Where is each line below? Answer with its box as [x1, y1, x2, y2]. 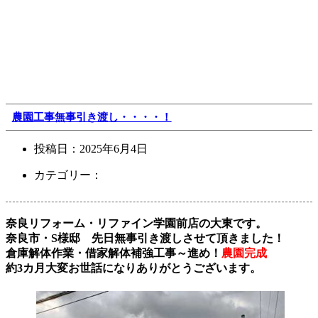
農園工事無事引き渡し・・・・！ [11, 111, 172, 123]
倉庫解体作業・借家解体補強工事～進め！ [6, 247, 221, 260]
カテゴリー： [34, 169, 102, 182]
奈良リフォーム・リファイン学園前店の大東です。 [6, 217, 267, 230]
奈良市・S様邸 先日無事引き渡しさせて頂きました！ [6, 232, 285, 245]
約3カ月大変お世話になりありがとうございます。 [6, 262, 261, 275]
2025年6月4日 [79, 143, 148, 155]
